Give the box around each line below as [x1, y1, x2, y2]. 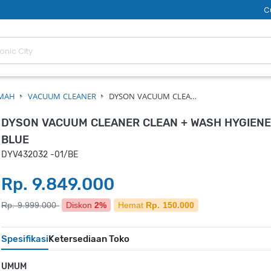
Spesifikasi [1, 233, 49, 244]
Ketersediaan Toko [48, 233, 130, 244]
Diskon [66, 200, 93, 210]
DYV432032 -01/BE [1, 149, 79, 160]
